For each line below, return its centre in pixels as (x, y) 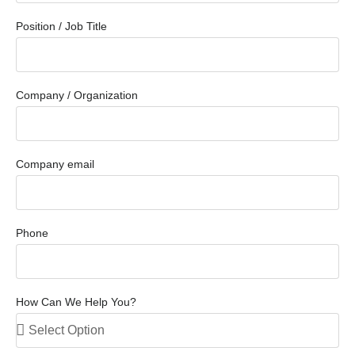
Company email (55, 164)
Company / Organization (77, 95)
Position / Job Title (61, 26)
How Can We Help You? (76, 302)
